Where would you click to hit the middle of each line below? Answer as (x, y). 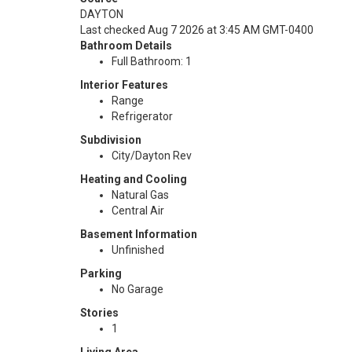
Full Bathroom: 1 (152, 61)
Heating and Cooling (134, 179)
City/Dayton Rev (152, 156)
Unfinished (138, 250)
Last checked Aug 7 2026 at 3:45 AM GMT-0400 (197, 30)
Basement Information (139, 234)
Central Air (138, 211)
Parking (101, 273)
